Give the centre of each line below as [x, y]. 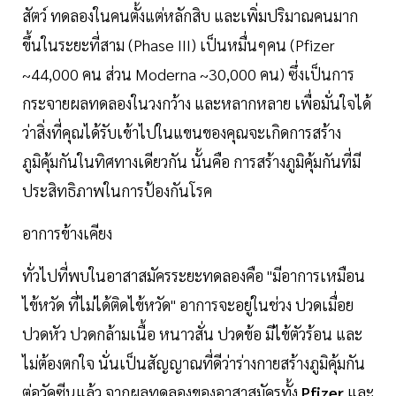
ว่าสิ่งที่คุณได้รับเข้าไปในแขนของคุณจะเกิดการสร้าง [182, 132]
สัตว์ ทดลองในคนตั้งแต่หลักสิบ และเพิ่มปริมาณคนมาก [190, 15]
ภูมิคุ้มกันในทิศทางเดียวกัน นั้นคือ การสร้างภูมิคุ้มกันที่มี [191, 161]
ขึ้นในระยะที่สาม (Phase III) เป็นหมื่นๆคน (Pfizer [179, 44]
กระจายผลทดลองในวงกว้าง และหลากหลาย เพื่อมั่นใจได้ [197, 103]
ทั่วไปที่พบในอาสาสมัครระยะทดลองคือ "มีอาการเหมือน [194, 275]
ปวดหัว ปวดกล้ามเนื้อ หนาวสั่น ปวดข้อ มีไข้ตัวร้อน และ [192, 333]
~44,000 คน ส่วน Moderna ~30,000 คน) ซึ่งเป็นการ [188, 73]
